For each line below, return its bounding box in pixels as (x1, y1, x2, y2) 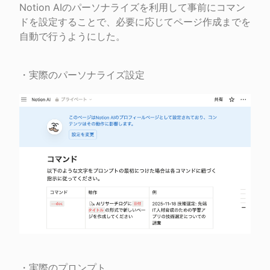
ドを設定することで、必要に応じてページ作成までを (19, 16, 251, 28)
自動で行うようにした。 (19, 30, 125, 43)
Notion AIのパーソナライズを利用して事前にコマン (19, 1, 245, 14)
